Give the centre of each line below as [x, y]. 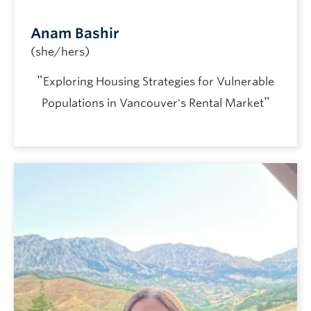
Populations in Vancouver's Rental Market [152, 103]
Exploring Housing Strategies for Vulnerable [159, 81]
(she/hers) [60, 51]
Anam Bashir [75, 33]
